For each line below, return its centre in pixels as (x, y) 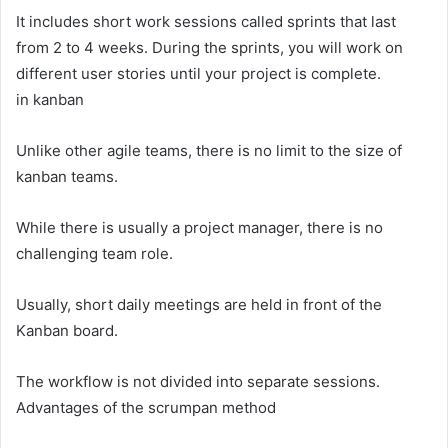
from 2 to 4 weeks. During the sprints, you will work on (209, 48)
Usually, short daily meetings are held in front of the (199, 305)
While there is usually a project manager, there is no (199, 228)
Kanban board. (67, 331)
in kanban (50, 100)
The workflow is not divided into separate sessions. (198, 382)
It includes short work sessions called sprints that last (206, 22)
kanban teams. (67, 177)
